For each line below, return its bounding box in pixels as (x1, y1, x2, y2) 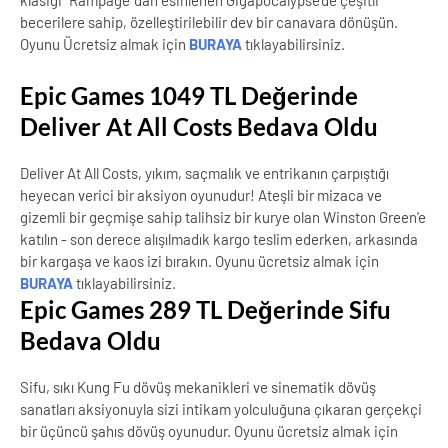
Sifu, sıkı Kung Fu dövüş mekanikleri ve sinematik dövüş (20, 378, 376, 396)
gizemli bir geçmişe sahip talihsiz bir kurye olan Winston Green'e (20, 208, 426, 226)
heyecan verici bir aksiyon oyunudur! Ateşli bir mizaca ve (20, 186, 382, 204)
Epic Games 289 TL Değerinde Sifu (20, 295, 391, 324)
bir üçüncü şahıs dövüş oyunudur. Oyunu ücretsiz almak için (20, 422, 398, 440)
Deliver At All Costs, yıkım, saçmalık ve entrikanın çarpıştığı (20, 164, 389, 182)
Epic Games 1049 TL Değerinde (20, 81, 358, 110)
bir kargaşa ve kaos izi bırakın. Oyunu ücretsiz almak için (20, 252, 379, 270)
